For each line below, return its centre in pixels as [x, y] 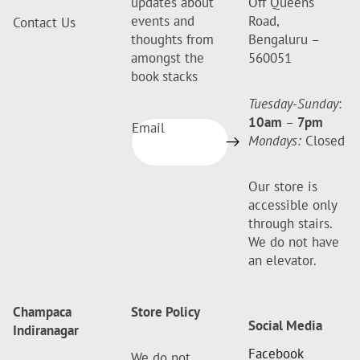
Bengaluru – [284, 40]
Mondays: [275, 141]
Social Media [286, 326]
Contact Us [44, 23]
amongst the [167, 58]
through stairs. [290, 224]
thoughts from [172, 40]
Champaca [42, 312]
